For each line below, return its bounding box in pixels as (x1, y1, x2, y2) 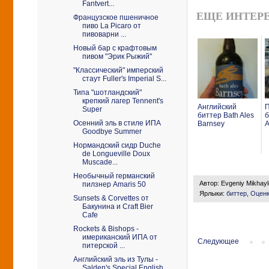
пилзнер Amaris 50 (82, 180, 146, 189)
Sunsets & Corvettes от (73, 194, 149, 202)
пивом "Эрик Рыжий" (82, 52, 152, 61)
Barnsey (198, 119, 225, 128)
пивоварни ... (82, 30, 126, 38)
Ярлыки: (199, 190, 226, 198)
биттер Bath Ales (198, 111, 254, 120)
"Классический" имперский (73, 66, 163, 74)
